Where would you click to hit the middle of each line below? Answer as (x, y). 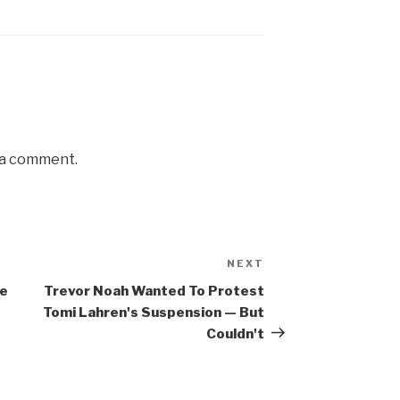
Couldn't (236, 333)
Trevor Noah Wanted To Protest (154, 291)
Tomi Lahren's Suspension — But (154, 312)
